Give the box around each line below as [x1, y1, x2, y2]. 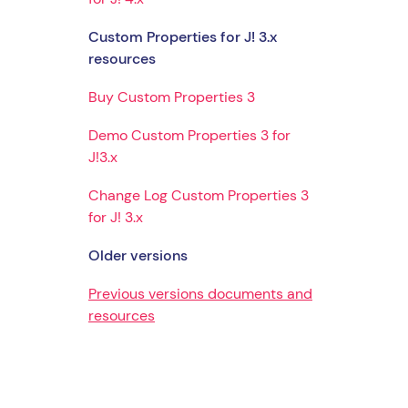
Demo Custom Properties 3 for [88, 125, 291, 145]
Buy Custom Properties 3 [88, 87, 255, 107]
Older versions [88, 245, 188, 265]
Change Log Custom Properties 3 [88, 185, 309, 205]
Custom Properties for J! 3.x [88, 26, 277, 46]
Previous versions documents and [88, 283, 312, 303]
